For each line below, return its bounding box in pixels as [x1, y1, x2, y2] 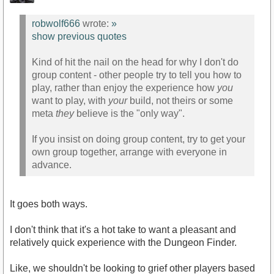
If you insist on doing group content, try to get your [32, 133, 245, 144]
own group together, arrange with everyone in [32, 146, 227, 157]
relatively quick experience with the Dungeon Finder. [10, 237, 237, 248]
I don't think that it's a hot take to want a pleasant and [10, 224, 236, 235]
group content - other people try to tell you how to [32, 69, 242, 80]
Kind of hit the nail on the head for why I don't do [32, 56, 239, 67]
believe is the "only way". [74, 108, 185, 119]
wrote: [80, 18, 111, 29]
